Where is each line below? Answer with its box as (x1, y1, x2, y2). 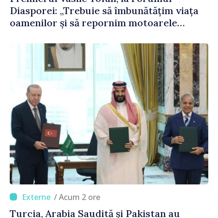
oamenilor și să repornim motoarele (10, 16, 177, 29)
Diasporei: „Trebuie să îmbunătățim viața (10, 4, 199, 17)
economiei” (10, 28, 62, 41)
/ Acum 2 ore (59, 191, 100, 202)
